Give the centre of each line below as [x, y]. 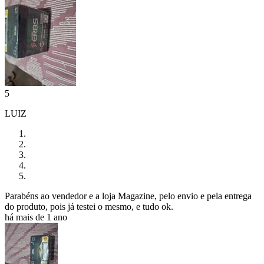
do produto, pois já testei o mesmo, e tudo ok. [89, 207]
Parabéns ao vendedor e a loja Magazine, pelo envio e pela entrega [128, 196]
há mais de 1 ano [36, 217]
